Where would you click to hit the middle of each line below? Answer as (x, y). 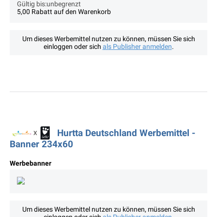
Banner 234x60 (41, 144)
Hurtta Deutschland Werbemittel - (126, 133)
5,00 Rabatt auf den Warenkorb (64, 12)
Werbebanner (31, 163)
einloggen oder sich (73, 47)
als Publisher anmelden (137, 47)
